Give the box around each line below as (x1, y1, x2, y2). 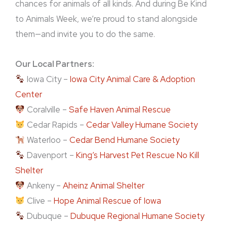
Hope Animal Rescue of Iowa (53, 195, 161, 207)
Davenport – (24, 149, 76, 161)
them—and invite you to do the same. (15, 28, 155, 40)
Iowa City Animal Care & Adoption (69, 73, 195, 85)
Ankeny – (24, 180, 63, 192)
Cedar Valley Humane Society (86, 119, 198, 131)
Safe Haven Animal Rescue (68, 104, 171, 116)
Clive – (24, 195, 54, 207)
